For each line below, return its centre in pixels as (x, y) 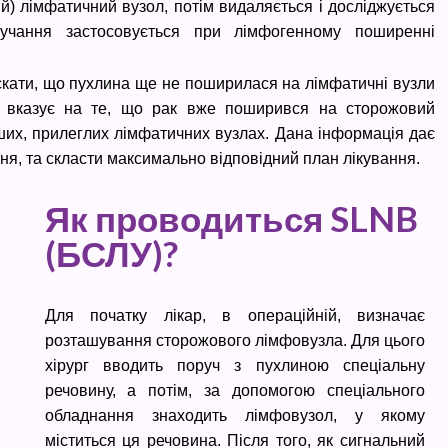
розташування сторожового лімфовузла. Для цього (234, 340)
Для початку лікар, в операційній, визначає (234, 315)
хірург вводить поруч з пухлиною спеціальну (234, 365)
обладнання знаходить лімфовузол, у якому (234, 415)
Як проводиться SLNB (231, 218)
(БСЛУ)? (111, 253)
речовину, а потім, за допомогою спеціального (234, 390)
